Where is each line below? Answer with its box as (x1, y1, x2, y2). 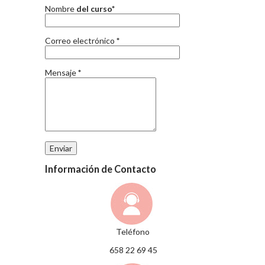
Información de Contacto (45, 163, 156, 175)
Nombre (45, 4, 76, 14)
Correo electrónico (45, 35, 117, 46)
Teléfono (115, 227, 150, 237)
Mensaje (45, 67, 78, 78)
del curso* (76, 4, 115, 14)
